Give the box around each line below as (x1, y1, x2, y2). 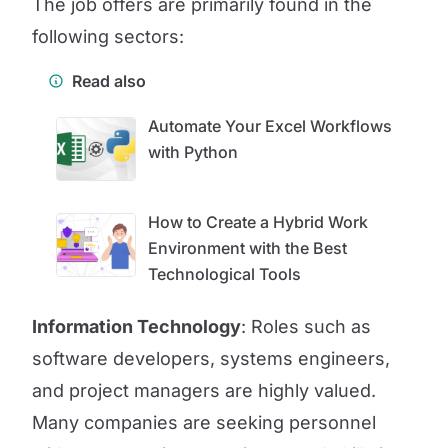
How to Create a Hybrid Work (148, 212, 368, 232)
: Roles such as (241, 316, 371, 337)
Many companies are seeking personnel (32, 412, 376, 433)
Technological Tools (148, 264, 301, 284)
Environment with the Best (148, 238, 347, 258)
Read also (72, 71, 146, 91)
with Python (148, 142, 238, 162)
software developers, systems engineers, (32, 348, 390, 369)
